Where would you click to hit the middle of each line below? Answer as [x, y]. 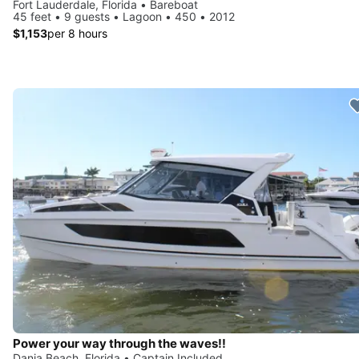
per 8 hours [77, 33]
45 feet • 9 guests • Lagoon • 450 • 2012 [124, 16]
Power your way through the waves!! [119, 344]
